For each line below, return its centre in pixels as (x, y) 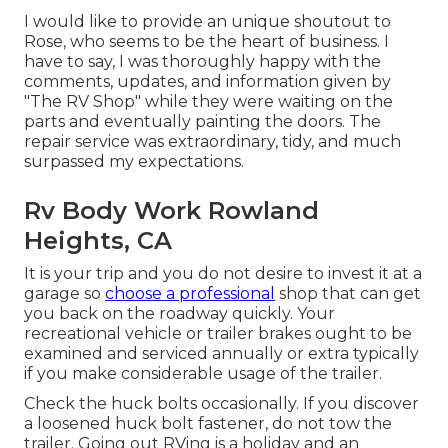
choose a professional (190, 293)
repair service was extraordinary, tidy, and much (212, 141)
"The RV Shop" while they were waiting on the (208, 101)
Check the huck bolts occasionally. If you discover (221, 403)
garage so (64, 293)
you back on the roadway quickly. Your (179, 313)
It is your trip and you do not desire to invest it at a (223, 273)
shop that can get (348, 293)
